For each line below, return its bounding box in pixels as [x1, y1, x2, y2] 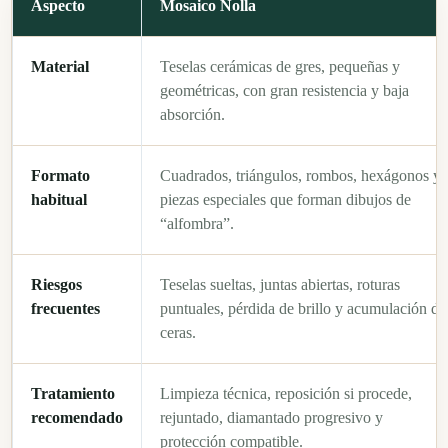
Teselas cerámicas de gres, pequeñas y [160, 57, 400, 75]
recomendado [31, 408, 123, 426]
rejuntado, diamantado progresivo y [160, 408, 383, 426]
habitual [31, 190, 87, 208]
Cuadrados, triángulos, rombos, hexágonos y [160, 166, 441, 184]
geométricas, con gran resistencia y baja [160, 81, 409, 99]
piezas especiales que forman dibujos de [160, 190, 411, 208]
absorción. [160, 105, 225, 123]
